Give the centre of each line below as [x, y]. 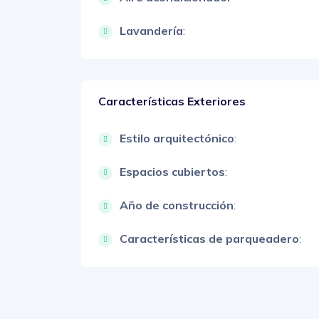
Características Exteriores [172, 101]
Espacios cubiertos [172, 171]
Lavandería [151, 30]
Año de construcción [177, 205]
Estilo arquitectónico [177, 138]
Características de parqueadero [209, 238]
